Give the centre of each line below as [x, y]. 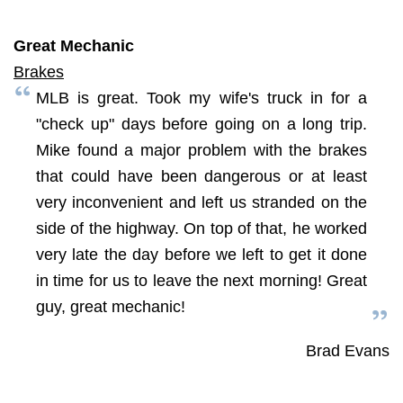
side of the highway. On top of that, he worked [201, 228]
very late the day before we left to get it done [201, 254]
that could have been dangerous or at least [201, 176]
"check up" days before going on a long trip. [201, 124]
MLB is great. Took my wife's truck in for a [201, 98]
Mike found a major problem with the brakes [201, 150]
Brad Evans [348, 350]
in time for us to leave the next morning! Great [201, 280]
